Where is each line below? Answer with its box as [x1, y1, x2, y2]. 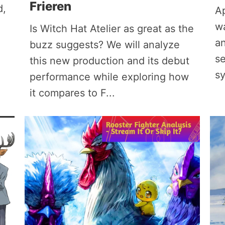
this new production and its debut [29, 55, 189, 67]
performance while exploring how [29, 71, 189, 83]
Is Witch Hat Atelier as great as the [29, 23, 194, 35]
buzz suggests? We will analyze [29, 39, 180, 51]
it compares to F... [29, 87, 115, 99]
